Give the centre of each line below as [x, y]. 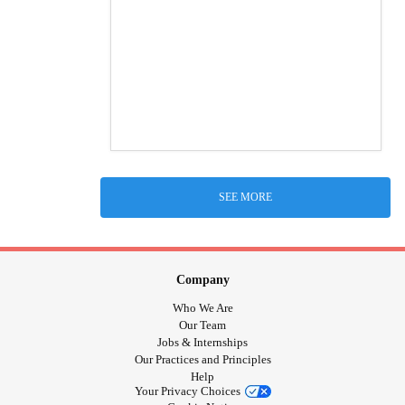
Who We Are [202, 308]
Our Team [202, 325]
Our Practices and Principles [202, 360]
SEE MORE [245, 197]
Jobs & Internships [202, 343]
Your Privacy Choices [187, 391]
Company [202, 279]
